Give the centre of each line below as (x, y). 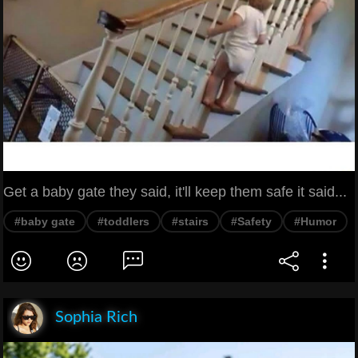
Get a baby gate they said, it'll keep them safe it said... (175, 192)
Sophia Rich (96, 318)
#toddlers (123, 222)
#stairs (190, 222)
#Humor (315, 222)
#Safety (251, 222)
